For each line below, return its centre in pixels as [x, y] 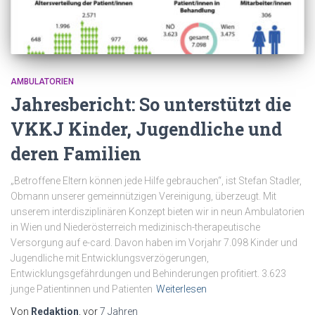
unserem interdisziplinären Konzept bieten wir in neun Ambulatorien [157, 211]
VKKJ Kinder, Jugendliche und [146, 129]
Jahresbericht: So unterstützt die [151, 104]
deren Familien [76, 153]
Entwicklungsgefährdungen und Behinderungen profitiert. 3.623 [148, 273]
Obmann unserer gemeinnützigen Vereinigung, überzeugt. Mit [143, 196]
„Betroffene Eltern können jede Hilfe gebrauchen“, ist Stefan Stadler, [156, 180]
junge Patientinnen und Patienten [82, 289]
